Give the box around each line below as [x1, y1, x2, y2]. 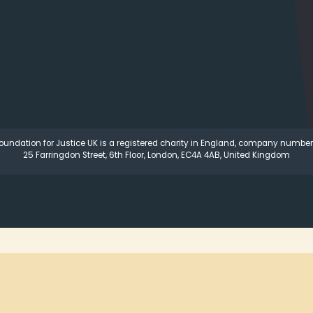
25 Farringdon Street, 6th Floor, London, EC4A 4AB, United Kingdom [23, 149, 290, 161]
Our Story [52, 191, 101, 206]
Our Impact [194, 191, 252, 206]
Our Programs [112, 191, 183, 206]
